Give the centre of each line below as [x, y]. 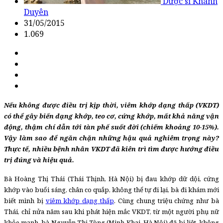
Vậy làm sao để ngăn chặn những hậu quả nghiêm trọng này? [111, 138]
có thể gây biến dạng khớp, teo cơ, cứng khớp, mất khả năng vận [111, 116]
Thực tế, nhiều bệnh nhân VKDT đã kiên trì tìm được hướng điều [111, 149]
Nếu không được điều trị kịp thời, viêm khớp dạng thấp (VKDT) [111, 105]
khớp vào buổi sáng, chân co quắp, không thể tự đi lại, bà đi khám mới [111, 189]
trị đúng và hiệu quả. [39, 160]
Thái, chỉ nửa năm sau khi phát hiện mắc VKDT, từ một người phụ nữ [111, 211]
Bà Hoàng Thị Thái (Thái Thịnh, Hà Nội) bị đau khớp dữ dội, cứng [111, 178]
